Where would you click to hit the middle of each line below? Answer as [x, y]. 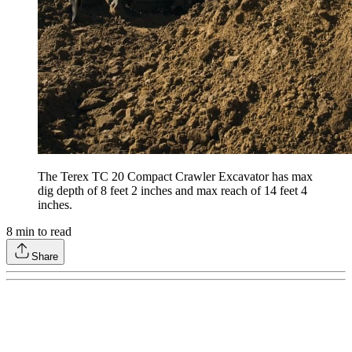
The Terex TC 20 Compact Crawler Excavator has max [175, 177]
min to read [42, 232]
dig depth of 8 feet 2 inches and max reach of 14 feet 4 [172, 191]
